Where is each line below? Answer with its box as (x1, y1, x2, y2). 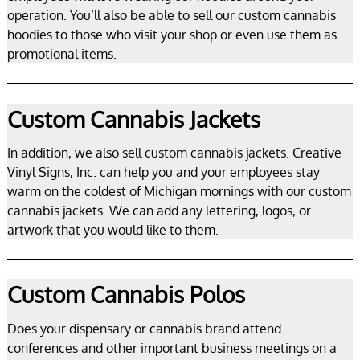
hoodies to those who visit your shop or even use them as (6, 27, 337, 43)
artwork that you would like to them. (6, 222, 219, 239)
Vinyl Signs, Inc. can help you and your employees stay (6, 164, 320, 181)
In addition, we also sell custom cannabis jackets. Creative (6, 145, 342, 162)
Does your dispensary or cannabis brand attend (6, 320, 281, 337)
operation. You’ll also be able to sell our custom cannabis (6, 7, 336, 24)
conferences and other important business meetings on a (6, 339, 337, 356)
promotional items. (6, 46, 117, 63)
